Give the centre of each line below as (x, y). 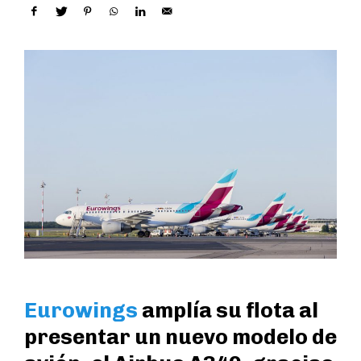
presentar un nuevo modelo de (180, 337)
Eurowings (81, 310)
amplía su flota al (228, 310)
